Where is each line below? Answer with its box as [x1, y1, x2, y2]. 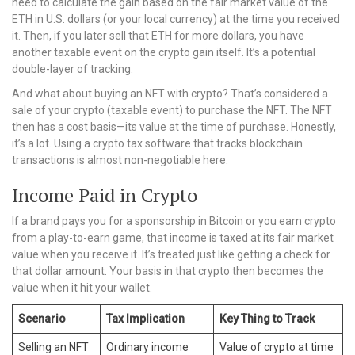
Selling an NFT [18, 341, 89, 353]
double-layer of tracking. [12, 63, 133, 75]
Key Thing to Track [219, 312, 315, 325]
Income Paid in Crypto [12, 182, 197, 208]
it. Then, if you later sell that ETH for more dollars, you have [12, 29, 304, 42]
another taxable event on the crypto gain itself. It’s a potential [12, 46, 315, 59]
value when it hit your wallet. [12, 281, 152, 294]
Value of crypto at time [219, 341, 334, 353]
